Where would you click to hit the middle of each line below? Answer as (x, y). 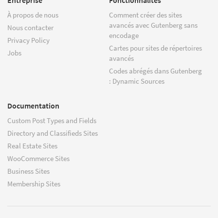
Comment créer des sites (145, 15)
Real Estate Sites (32, 145)
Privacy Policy (28, 40)
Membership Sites (34, 183)
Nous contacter (30, 27)
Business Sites (28, 171)
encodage (124, 35)
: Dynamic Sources (137, 81)
